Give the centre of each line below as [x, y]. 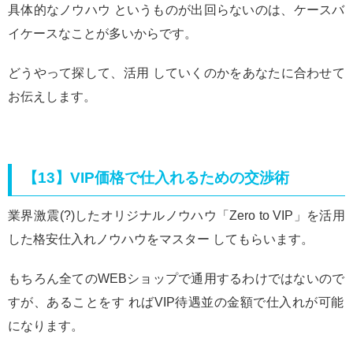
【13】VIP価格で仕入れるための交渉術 [156, 178]
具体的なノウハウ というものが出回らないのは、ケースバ [176, 10]
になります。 [46, 326]
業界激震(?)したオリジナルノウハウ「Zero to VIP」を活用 [176, 216]
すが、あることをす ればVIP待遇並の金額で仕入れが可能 [176, 303]
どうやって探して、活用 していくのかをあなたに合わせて [176, 73]
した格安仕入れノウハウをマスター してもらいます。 [161, 240]
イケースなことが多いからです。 [102, 34]
